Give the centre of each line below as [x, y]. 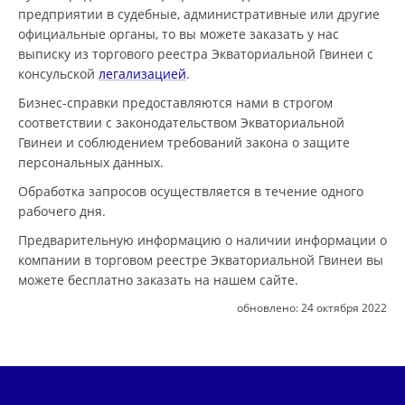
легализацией [142, 73]
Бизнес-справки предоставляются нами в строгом [175, 102]
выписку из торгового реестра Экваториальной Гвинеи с [196, 53]
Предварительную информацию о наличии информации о [202, 240]
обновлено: [269, 307]
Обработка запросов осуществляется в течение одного [191, 191]
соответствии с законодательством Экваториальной [181, 122]
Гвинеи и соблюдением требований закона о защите [184, 142]
